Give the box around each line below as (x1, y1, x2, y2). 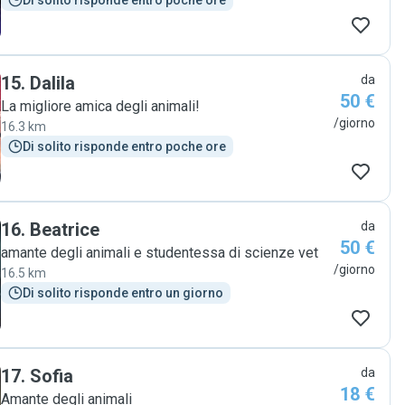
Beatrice (30, 219, 99, 240)
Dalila (30, 72, 75, 94)
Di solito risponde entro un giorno (23, 286, 223, 300)
